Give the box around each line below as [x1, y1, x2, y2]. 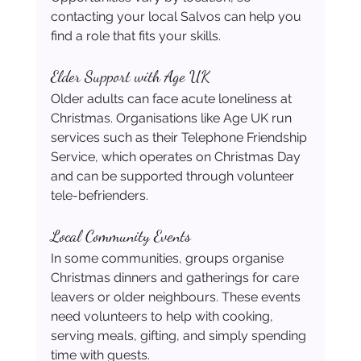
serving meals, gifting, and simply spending [50, 328, 309, 344]
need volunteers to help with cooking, [50, 309, 276, 325]
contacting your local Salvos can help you [50, 9, 305, 25]
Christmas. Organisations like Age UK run [50, 110, 295, 127]
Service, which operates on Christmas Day [50, 149, 304, 165]
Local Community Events [50, 226, 191, 247]
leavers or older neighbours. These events [50, 289, 304, 305]
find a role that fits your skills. [50, 28, 224, 44]
